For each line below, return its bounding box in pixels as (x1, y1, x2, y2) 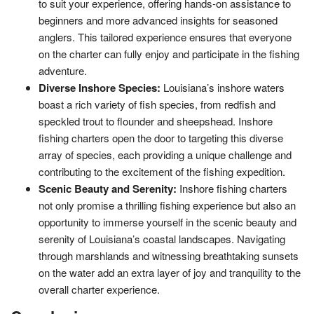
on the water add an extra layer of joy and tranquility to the (39, 264, 301, 280)
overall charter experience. (39, 281, 160, 296)
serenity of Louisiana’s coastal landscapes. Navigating (39, 231, 285, 246)
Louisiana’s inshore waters (163, 79, 285, 95)
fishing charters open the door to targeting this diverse (39, 130, 283, 145)
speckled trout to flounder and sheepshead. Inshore (39, 113, 273, 128)
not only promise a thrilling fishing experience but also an (39, 197, 296, 212)
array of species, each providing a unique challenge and (39, 146, 292, 162)
